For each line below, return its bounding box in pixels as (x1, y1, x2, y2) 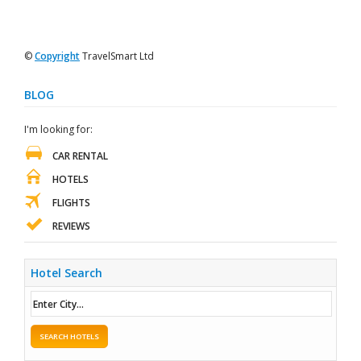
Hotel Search (31, 265, 102, 280)
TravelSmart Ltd (80, 49, 154, 63)
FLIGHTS (52, 196, 90, 210)
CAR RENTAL (52, 149, 108, 163)
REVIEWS (52, 219, 90, 233)
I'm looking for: (24, 122, 93, 136)
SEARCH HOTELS (39, 331, 99, 342)
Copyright (35, 49, 80, 63)
